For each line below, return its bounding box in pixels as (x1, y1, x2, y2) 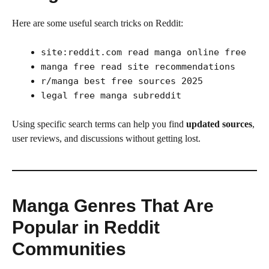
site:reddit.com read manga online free (41, 46, 246, 58)
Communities (12, 238, 126, 259)
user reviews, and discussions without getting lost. (12, 133, 201, 144)
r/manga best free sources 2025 (41, 75, 203, 86)
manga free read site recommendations (41, 61, 235, 72)
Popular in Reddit (12, 217, 160, 237)
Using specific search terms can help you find (12, 118, 186, 129)
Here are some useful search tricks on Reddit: (12, 17, 183, 28)
